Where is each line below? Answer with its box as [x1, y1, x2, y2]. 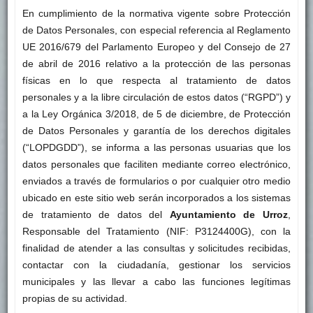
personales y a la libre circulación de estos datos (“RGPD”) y [22, 92, 291, 103]
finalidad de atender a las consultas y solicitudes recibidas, [22, 242, 291, 254]
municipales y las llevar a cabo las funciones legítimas [22, 276, 291, 288]
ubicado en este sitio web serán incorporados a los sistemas [22, 192, 291, 204]
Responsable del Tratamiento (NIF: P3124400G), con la [22, 226, 291, 238]
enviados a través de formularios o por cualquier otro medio [22, 175, 291, 187]
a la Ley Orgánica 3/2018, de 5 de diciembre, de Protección [22, 108, 291, 120]
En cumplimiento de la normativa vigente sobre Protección [22, 8, 291, 20]
